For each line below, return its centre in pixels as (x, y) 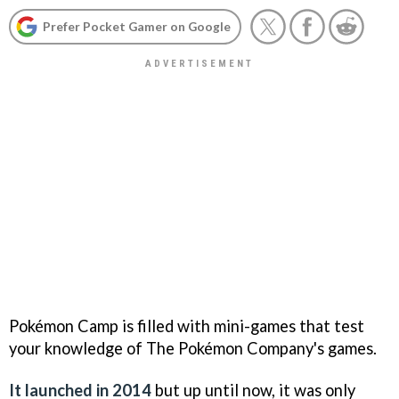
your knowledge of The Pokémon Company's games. (193, 348)
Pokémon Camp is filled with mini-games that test (187, 326)
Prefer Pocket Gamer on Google (137, 26)
